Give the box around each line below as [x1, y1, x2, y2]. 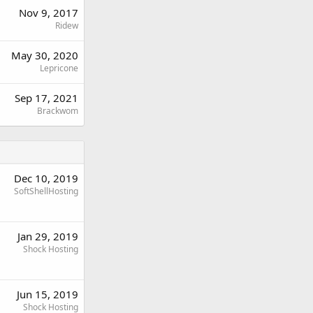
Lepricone [40, 62, 78, 74]
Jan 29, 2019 [17, 229, 78, 243]
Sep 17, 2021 [15, 91, 78, 105]
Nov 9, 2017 [19, 6, 78, 20]
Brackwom [37, 105, 78, 117]
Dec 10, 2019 [14, 171, 78, 185]
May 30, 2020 [11, 48, 78, 62]
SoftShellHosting [14, 185, 78, 197]
